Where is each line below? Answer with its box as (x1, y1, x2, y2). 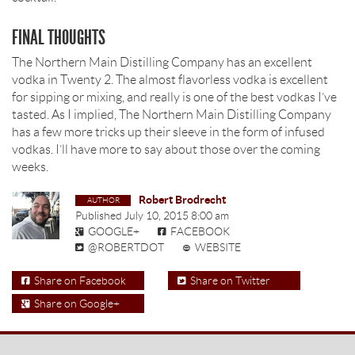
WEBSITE (195, 241, 241, 254)
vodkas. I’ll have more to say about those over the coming (12, 143, 320, 156)
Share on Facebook (34, 274, 126, 287)
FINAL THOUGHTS (12, 25, 105, 50)
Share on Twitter (190, 274, 270, 287)
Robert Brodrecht (139, 193, 226, 206)
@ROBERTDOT (88, 241, 164, 254)
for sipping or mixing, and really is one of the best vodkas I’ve (12, 90, 337, 104)
